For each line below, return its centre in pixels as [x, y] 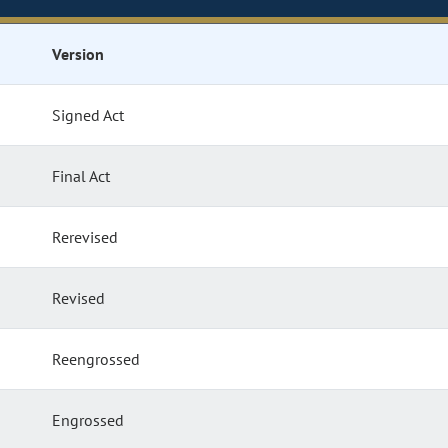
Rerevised [85, 237]
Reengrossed [96, 359]
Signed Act [88, 115]
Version [78, 54]
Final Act [81, 176]
